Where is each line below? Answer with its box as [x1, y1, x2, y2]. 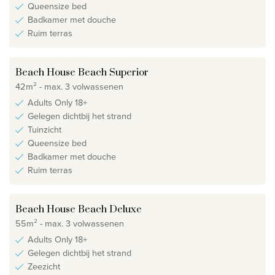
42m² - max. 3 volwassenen [15, 79, 123, 93]
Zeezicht [28, 260, 60, 274]
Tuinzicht [28, 123, 61, 137]
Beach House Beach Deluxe [15, 203, 142, 216]
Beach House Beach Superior [15, 66, 149, 79]
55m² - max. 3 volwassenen [15, 216, 124, 230]
